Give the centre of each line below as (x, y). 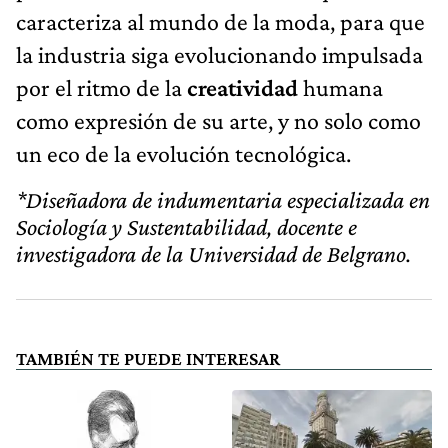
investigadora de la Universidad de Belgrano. (213, 253)
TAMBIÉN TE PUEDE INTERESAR (148, 358)
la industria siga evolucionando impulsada (219, 54)
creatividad (245, 87)
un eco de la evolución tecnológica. (183, 153)
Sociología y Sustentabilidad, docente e (186, 226)
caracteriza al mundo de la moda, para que (220, 21)
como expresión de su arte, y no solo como (218, 120)
